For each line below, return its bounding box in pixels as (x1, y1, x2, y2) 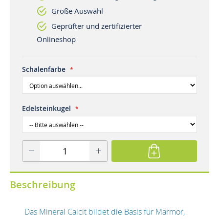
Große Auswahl (51, 5, 103, 16)
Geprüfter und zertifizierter (51, 21, 142, 31)
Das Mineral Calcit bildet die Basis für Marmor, (24, 206, 185, 217)
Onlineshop (37, 34, 76, 44)
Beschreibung (10, 177, 75, 191)
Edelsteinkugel (22, 103, 71, 113)
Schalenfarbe (22, 64, 66, 74)
